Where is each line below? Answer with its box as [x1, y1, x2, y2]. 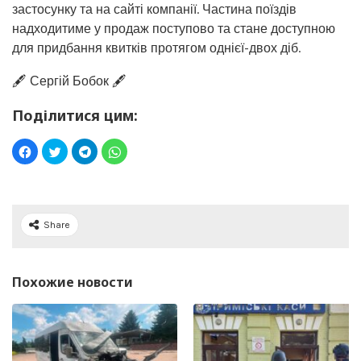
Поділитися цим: [12, 105, 138, 125]
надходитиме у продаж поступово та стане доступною [12, 20, 335, 36]
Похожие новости [12, 272, 133, 291]
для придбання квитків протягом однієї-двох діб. [12, 39, 301, 56]
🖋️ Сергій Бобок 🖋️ [12, 73, 127, 89]
